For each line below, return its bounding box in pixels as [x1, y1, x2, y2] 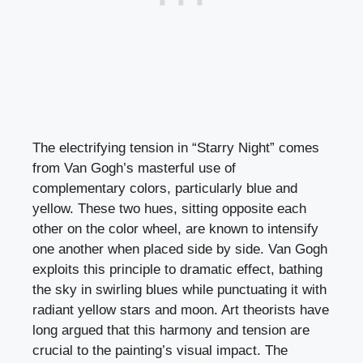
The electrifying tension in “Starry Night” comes [32, 140, 319, 156]
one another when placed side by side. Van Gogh [32, 241, 327, 258]
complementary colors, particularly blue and [32, 181, 297, 197]
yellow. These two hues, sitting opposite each [32, 201, 306, 217]
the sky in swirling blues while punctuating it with [32, 282, 327, 298]
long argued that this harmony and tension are [32, 322, 310, 339]
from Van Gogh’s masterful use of [32, 160, 236, 177]
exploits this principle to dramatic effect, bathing [32, 262, 322, 278]
